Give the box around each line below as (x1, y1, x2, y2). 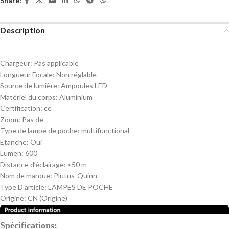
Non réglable (56, 70, 97, 79)
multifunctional (81, 126, 129, 135)
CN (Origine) (28, 194, 67, 202)
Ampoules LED (61, 81, 107, 90)
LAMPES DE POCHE (48, 182, 113, 191)
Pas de (22, 115, 43, 124)
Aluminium (59, 93, 93, 101)
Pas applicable (34, 59, 79, 67)
